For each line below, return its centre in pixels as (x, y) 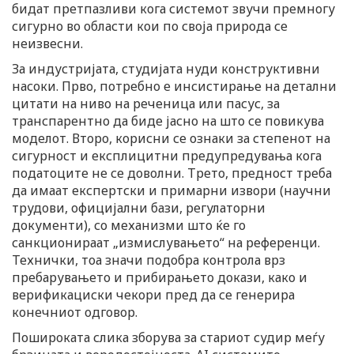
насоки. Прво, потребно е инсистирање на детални (174, 87)
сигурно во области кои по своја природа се (150, 26)
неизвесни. (47, 44)
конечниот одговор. (75, 313)
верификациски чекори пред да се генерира (153, 295)
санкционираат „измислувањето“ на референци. (166, 243)
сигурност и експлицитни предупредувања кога (167, 156)
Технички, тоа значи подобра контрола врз (149, 260)
